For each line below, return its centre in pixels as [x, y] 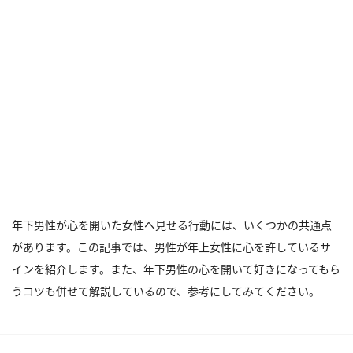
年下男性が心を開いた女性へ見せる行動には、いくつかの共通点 [172, 225]
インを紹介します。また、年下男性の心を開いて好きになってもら [176, 269]
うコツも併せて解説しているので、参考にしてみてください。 [166, 291]
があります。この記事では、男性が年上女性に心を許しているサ [171, 247]
